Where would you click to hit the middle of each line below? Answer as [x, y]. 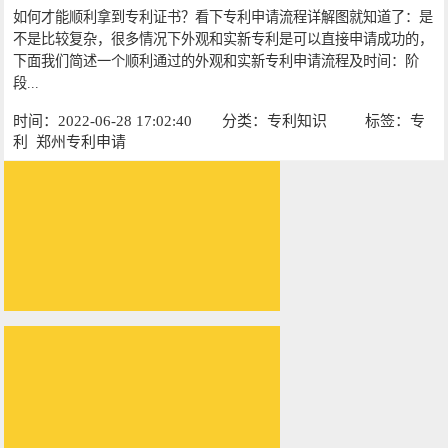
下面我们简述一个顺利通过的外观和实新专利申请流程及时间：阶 [216, 61]
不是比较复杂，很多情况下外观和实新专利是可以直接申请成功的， [223, 39]
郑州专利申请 [80, 142]
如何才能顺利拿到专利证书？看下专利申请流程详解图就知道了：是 [223, 17]
